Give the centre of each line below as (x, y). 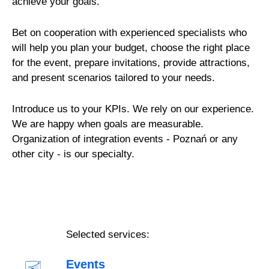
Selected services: (108, 234)
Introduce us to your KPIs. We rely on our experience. (133, 109)
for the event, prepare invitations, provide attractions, (131, 62)
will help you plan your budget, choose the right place (131, 47)
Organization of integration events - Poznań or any (125, 139)
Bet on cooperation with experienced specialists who (130, 32)
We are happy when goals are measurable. (108, 124)
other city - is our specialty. (74, 154)
